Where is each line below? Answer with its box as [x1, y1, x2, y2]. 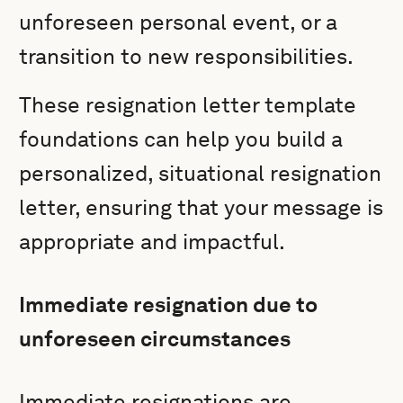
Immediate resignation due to [19, 291, 318, 318]
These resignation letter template [19, 92, 357, 118]
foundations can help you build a [19, 126, 344, 152]
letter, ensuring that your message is [19, 194, 384, 220]
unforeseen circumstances [19, 326, 291, 352]
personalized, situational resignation [19, 160, 382, 186]
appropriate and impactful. [19, 228, 286, 255]
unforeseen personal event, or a [19, 9, 338, 35]
